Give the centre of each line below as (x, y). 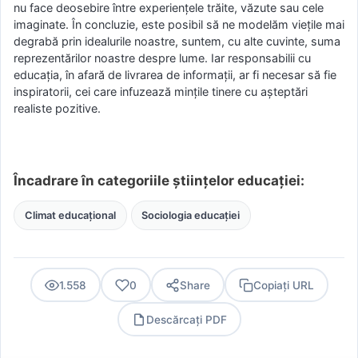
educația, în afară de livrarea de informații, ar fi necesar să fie (175, 75)
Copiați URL (283, 285)
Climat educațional (70, 215)
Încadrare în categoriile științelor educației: (159, 180)
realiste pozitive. (57, 109)
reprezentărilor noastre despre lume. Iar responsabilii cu (162, 58)
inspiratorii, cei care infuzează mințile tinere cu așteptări (161, 92)
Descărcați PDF (186, 319)
